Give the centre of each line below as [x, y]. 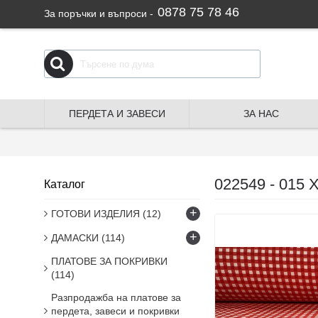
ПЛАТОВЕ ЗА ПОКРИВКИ [109, 261]
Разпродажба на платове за [116, 297]
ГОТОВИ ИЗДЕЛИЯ [97, 214]
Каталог [65, 184]
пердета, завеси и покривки [115, 311]
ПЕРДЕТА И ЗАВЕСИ [117, 114]
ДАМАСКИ [76, 238]
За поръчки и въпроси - [99, 13]
